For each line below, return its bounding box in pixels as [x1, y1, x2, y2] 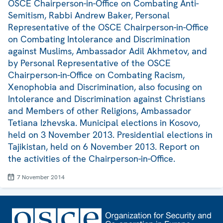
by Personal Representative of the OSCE [8, 57, 171, 69]
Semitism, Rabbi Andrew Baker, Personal [8, 9, 170, 21]
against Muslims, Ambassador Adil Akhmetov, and [8, 45, 207, 57]
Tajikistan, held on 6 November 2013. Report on [8, 141, 200, 153]
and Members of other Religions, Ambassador [8, 105, 191, 117]
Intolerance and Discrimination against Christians [8, 93, 205, 105]
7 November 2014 [17, 173, 65, 182]
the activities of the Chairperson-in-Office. [8, 153, 175, 165]
